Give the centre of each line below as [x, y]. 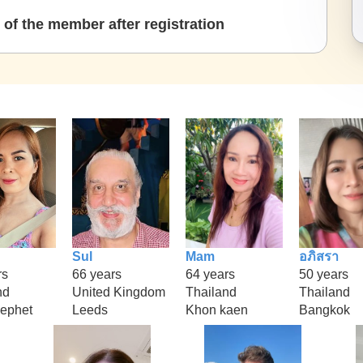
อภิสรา [319, 256]
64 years [210, 274]
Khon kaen [217, 310]
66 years [97, 274]
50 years [324, 274]
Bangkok [325, 310]
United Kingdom [119, 292]
